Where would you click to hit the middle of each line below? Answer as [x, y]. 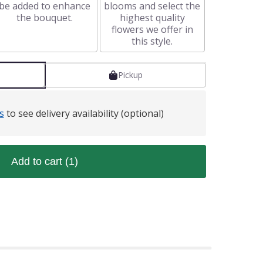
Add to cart [38, 161]
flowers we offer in [152, 29]
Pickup [130, 75]
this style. [152, 41]
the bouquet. [44, 18]
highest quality [152, 18]
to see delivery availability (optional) [84, 113]
